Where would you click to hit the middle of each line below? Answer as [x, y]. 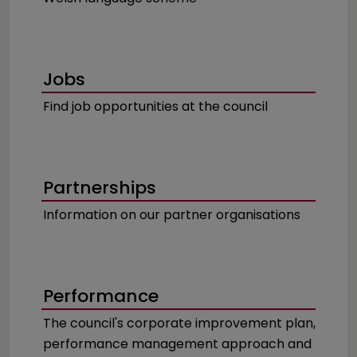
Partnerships [100, 188]
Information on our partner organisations [172, 215]
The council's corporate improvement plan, [179, 323]
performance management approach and [177, 344]
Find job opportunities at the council [155, 106]
